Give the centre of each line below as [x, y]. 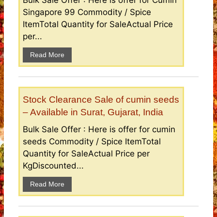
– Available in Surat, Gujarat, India [93, 112]
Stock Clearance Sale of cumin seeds [101, 100]
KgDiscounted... [53, 166]
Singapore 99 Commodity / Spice [87, 12]
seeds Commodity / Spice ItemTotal [92, 142]
